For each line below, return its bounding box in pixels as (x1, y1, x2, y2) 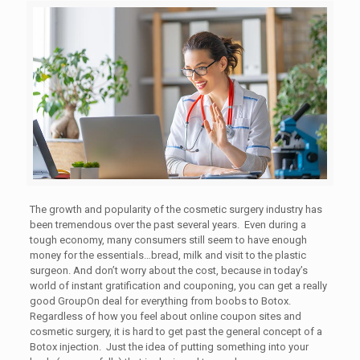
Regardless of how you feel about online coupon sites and (29, 310, 301, 322)
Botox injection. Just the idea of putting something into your (29, 341, 309, 353)
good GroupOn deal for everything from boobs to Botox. (29, 295, 293, 307)
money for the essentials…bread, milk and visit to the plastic (29, 249, 306, 261)
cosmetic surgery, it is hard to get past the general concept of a (29, 325, 322, 337)
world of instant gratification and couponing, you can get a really (29, 280, 327, 292)
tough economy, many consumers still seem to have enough (29, 234, 307, 246)
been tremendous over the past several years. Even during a (29, 219, 306, 231)
